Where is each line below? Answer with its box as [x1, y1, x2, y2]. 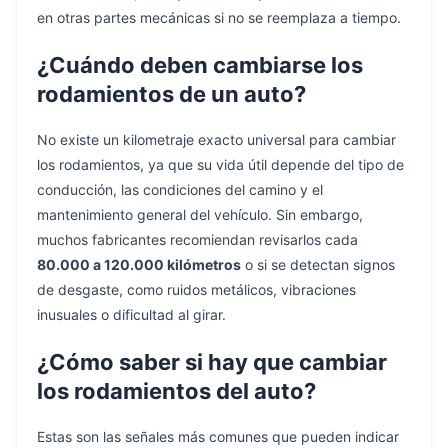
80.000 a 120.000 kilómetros [37, 255, 241, 273]
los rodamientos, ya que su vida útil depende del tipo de [37, 155, 404, 173]
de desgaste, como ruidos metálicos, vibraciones [37, 280, 356, 298]
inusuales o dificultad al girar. [37, 305, 226, 323]
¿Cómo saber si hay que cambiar [37, 348, 387, 375]
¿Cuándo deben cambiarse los [37, 51, 363, 78]
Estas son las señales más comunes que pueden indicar [37, 428, 399, 446]
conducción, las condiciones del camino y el [37, 180, 323, 198]
